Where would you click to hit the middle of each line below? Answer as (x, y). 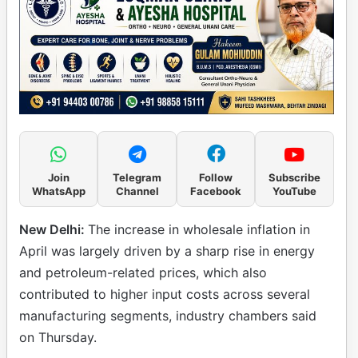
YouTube (294, 191)
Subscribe (294, 177)
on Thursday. (58, 337)
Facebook (216, 191)
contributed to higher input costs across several (165, 294)
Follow (216, 177)
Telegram (137, 177)
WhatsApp (58, 191)
